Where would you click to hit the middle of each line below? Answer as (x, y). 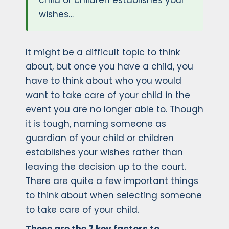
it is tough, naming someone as (96, 124)
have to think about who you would (104, 81)
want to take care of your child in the (108, 95)
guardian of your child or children (100, 138)
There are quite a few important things (112, 181)
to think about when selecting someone (114, 196)
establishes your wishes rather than (104, 153)
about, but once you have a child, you (109, 67)
